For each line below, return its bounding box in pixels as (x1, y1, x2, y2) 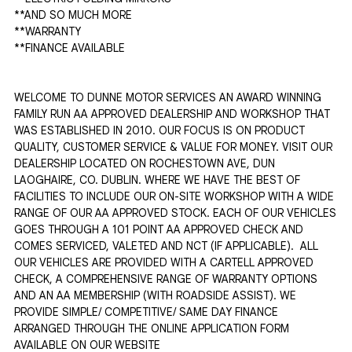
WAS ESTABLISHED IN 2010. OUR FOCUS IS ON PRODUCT (14, 123, 305, 137)
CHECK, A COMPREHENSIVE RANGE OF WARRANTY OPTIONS (14, 272, 317, 286)
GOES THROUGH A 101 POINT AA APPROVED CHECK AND (14, 222, 303, 236)
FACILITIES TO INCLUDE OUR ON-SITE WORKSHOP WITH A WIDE (14, 189, 334, 203)
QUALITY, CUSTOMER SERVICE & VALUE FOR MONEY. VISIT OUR (14, 140, 332, 154)
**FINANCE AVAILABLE (14, 41, 125, 55)
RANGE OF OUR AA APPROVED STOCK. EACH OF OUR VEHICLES (14, 206, 336, 220)
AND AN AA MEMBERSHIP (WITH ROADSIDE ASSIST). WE (14, 288, 296, 302)
